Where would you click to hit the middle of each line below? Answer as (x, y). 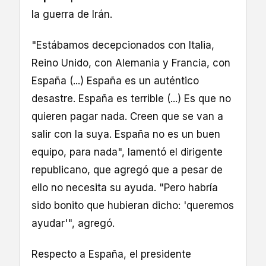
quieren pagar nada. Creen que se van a (127, 117)
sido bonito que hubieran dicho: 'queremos (133, 206)
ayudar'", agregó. (75, 224)
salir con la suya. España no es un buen (126, 134)
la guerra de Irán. (73, 15)
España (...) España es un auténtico (115, 81)
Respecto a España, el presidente (111, 254)
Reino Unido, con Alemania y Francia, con (131, 63)
